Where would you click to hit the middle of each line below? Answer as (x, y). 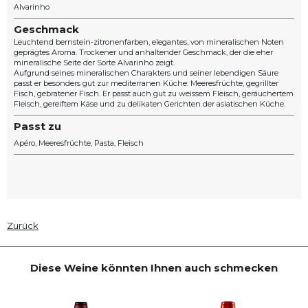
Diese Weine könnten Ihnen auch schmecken (154, 268)
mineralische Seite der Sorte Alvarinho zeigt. (94, 63)
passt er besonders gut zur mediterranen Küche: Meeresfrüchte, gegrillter (146, 83)
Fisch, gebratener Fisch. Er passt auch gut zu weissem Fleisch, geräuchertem (154, 93)
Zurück (23, 225)
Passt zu (37, 126)
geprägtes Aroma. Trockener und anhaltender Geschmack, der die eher (143, 52)
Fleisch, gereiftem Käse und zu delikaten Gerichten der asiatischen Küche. (150, 104)
